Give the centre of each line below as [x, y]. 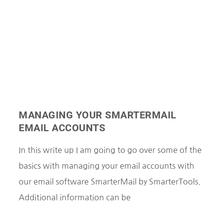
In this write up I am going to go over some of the [110, 150]
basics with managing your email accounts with [107, 166]
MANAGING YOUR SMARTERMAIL [98, 115]
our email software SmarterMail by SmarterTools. [110, 181]
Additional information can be [75, 197]
